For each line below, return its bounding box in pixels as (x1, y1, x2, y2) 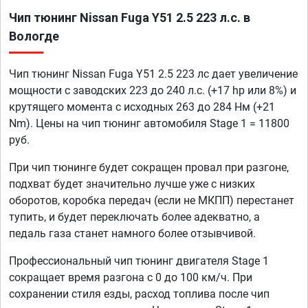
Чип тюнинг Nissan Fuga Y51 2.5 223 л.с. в (9, 10, 250, 25)
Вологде (9, 29, 59, 44)
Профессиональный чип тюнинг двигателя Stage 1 (9, 254, 269, 268)
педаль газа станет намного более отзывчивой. (9, 227, 256, 241)
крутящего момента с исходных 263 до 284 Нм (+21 (9, 100, 275, 114)
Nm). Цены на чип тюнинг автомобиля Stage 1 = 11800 (9, 117, 289, 131)
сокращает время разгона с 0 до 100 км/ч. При (9, 271, 252, 285)
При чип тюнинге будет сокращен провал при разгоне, (9, 161, 289, 175)
